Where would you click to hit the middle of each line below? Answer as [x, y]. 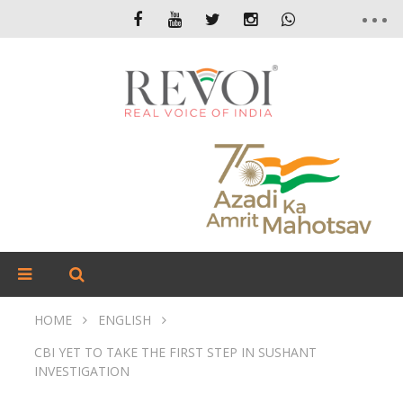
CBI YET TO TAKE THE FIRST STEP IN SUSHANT [175, 352]
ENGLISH [125, 320]
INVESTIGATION [82, 371]
